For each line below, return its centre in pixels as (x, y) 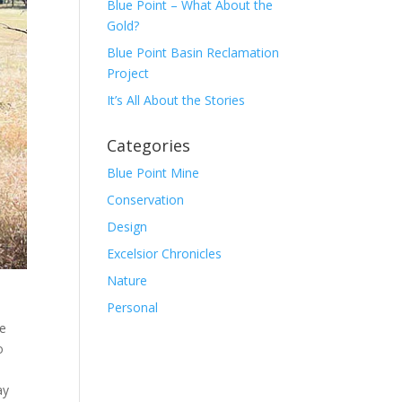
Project (128, 73)
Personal (133, 307)
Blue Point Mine (153, 173)
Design (127, 227)
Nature (127, 280)
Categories (149, 145)
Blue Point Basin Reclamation (193, 52)
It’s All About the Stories (176, 100)
